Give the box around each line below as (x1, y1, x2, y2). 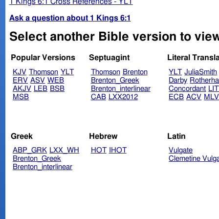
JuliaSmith (184, 68, 218, 76)
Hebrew (88, 132, 118, 140)
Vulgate (169, 147, 193, 154)
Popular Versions (11, 54, 76, 62)
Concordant (169, 85, 206, 93)
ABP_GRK (13, 147, 47, 154)
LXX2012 (108, 93, 138, 101)
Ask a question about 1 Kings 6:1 (9, 14, 131, 22)
